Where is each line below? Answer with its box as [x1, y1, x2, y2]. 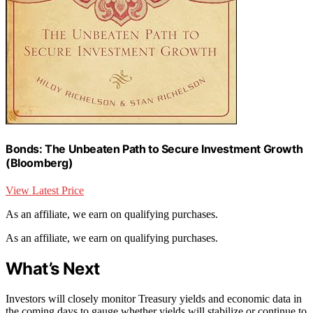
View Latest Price [6, 184, 84, 197]
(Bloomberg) [6, 155, 73, 170]
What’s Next [6, 258, 100, 279]
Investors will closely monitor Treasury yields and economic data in [6, 292, 302, 305]
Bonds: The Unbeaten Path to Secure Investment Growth [6, 141, 303, 156]
